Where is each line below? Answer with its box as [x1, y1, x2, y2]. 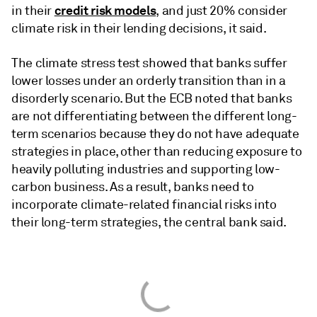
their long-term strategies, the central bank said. [11, 214, 287, 230]
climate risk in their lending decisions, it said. [11, 21, 267, 36]
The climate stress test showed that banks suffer [11, 55, 287, 71]
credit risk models [54, 2, 156, 18]
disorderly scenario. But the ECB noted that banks [11, 91, 292, 106]
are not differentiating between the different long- [11, 108, 297, 124]
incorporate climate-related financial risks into [11, 197, 277, 212]
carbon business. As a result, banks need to [11, 179, 254, 195]
